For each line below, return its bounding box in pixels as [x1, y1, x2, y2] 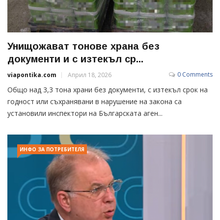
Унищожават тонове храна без [7, 40, 160, 52]
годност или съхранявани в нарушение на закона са [7, 96, 182, 106]
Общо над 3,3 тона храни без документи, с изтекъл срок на [7, 84, 208, 94]
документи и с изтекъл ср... [7, 53, 143, 64]
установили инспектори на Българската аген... [7, 108, 163, 118]
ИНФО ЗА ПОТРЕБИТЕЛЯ [20, 145, 84, 153]
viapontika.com [7, 70, 56, 79]
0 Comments [177, 70, 213, 79]
